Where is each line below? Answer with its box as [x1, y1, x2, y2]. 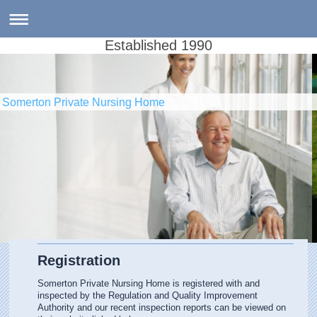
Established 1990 [105, 38, 212, 53]
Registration [38, 252, 121, 268]
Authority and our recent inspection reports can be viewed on [38, 301, 287, 313]
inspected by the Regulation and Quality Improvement [38, 289, 258, 301]
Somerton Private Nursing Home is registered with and [38, 277, 260, 289]
